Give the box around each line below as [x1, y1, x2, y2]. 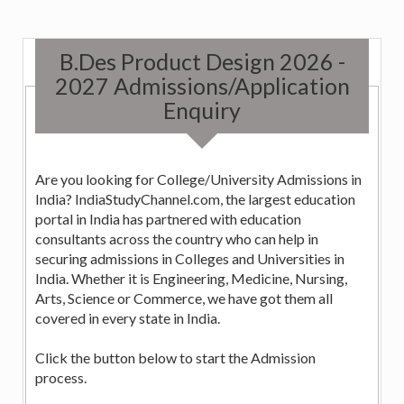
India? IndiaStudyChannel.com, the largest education [35, 190, 355, 208]
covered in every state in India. [35, 309, 223, 327]
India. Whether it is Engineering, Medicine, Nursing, [35, 270, 347, 288]
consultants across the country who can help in [35, 230, 318, 248]
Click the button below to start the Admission [35, 349, 316, 367]
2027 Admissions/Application [54, 71, 350, 99]
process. [35, 369, 89, 387]
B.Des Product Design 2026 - [59, 47, 345, 75]
